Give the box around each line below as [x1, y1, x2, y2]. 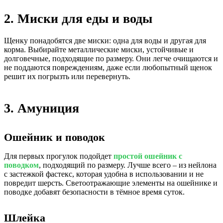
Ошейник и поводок [4, 131, 105, 143]
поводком [4, 161, 39, 169]
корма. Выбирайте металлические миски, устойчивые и [4, 45, 194, 54]
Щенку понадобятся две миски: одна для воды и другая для [4, 36, 206, 45]
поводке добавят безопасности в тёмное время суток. [4, 188, 185, 196]
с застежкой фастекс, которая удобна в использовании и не [4, 170, 204, 178]
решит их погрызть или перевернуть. [4, 72, 130, 81]
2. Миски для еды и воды [4, 11, 152, 26]
